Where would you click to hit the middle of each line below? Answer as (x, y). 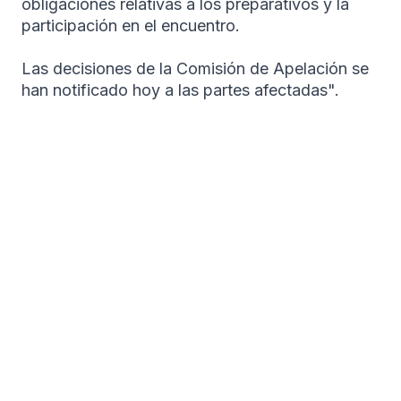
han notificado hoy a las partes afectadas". (180, 90)
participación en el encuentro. (131, 25)
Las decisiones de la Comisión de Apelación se (195, 68)
